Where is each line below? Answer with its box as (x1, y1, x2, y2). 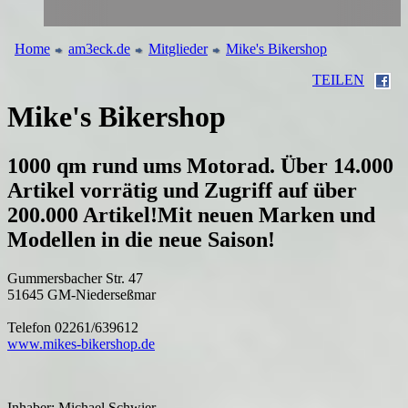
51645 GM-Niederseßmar (7, 286, 156, 302)
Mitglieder (148, 40, 208, 56)
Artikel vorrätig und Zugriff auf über (7, 178, 357, 202)
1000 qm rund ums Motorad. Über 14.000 (7, 153, 393, 178)
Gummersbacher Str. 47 (7, 270, 143, 286)
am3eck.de (68, 40, 130, 56)
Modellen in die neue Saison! (7, 227, 275, 251)
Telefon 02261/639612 (7, 319, 138, 335)
